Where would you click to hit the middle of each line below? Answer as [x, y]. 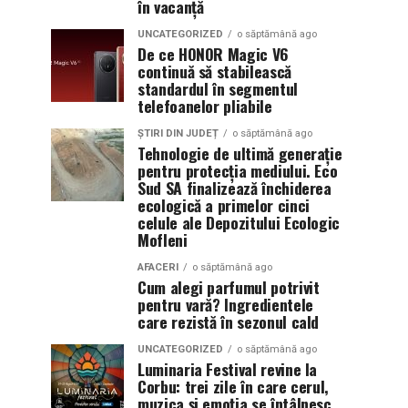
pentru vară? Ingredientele [225, 304]
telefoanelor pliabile [205, 106]
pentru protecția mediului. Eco [238, 170]
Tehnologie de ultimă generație [240, 153]
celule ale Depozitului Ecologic [239, 222]
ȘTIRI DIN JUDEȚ [178, 133]
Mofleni [163, 240]
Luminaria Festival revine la [228, 369]
